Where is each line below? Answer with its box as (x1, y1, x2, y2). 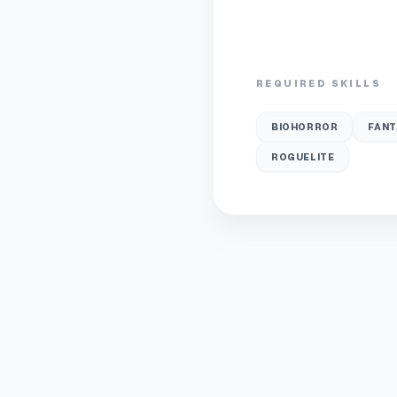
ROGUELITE (271, 150, 335, 163)
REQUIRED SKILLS (256, 76, 381, 90)
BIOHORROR (271, 120, 339, 133)
